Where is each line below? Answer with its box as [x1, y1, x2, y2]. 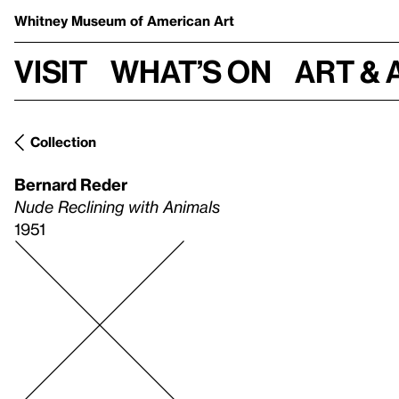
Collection [30, 134, 96, 150]
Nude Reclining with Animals [14, 197, 220, 216]
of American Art [130, 12, 234, 28]
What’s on [110, 53, 272, 89]
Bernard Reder [14, 175, 127, 193]
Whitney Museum [14, 12, 130, 28]
